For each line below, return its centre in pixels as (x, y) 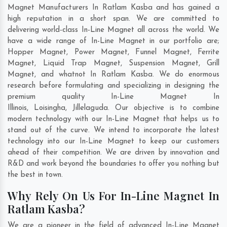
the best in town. (36, 175)
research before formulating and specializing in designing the (113, 86)
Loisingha (50, 108)
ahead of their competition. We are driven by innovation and (113, 153)
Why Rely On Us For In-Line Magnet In (113, 196)
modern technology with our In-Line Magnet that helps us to (113, 120)
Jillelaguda (90, 108)
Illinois (17, 108)
